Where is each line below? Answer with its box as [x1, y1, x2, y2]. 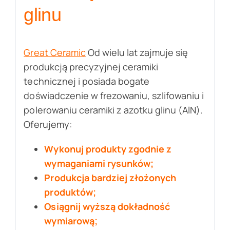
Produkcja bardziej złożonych [44, 171, 176, 184]
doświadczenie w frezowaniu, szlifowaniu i [24, 89, 204, 102]
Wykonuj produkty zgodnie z [44, 142, 171, 155]
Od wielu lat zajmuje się [85, 46, 188, 59]
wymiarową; [44, 214, 98, 227]
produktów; [44, 185, 96, 198]
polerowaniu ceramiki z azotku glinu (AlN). [24, 103, 203, 116]
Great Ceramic [24, 46, 86, 59]
